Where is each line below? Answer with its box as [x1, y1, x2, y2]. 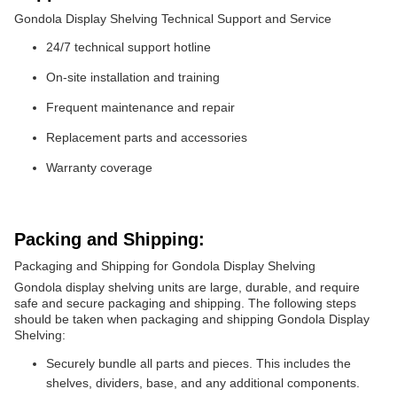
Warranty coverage [46, 160, 152, 175]
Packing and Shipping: [14, 230, 205, 249]
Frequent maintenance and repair [46, 100, 235, 114]
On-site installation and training [46, 70, 220, 84]
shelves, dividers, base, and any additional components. [46, 376, 360, 390]
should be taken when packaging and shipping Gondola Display [14, 312, 370, 326]
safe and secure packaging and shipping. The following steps [14, 296, 356, 310]
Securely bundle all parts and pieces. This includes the [46, 356, 351, 370]
